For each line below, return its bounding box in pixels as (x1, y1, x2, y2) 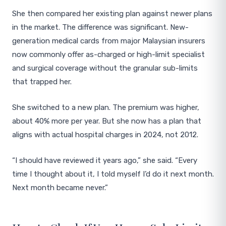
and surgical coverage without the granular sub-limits (12, 64, 198, 73)
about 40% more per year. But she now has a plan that (12, 117, 201, 126)
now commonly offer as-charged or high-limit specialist (12, 50, 205, 59)
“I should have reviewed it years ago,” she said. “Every (12, 156, 197, 165)
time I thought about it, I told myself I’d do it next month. (12, 169, 214, 179)
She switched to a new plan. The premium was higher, (12, 103, 199, 112)
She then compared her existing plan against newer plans (12, 9, 212, 18)
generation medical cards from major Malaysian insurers (12, 36, 205, 45)
